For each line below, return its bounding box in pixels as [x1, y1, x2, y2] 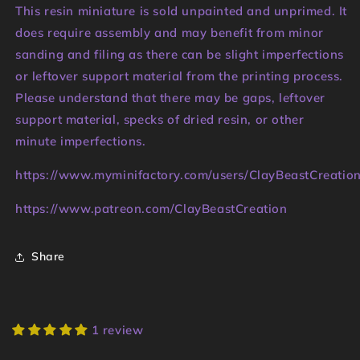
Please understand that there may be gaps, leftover [15, 89, 326, 105]
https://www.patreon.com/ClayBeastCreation [15, 200, 288, 216]
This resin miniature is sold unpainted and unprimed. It [15, 2, 348, 18]
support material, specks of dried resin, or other [15, 111, 305, 127]
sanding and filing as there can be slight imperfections [15, 46, 345, 62]
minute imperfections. [15, 133, 146, 149]
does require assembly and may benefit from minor [15, 24, 324, 40]
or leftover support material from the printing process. [15, 67, 344, 84]
